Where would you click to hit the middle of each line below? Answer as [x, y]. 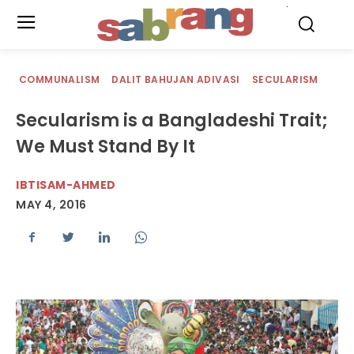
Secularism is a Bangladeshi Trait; [172, 121]
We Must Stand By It [105, 147]
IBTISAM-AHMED [66, 185]
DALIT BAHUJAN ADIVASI [176, 79]
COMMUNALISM [60, 79]
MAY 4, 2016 [51, 205]
